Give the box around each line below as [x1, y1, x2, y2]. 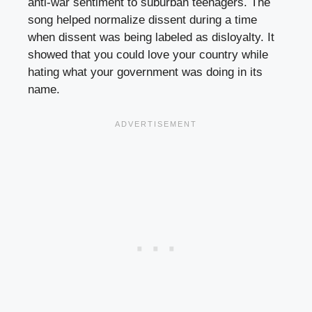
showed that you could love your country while [28, 47, 268, 61]
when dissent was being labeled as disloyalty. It [28, 30, 274, 44]
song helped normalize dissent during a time [28, 13, 257, 26]
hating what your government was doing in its [28, 65, 263, 79]
